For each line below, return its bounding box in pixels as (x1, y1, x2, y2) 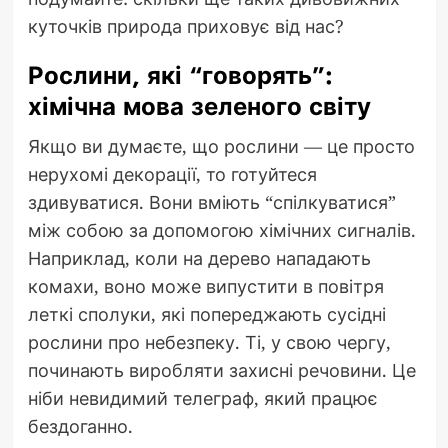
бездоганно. (27, 413, 133, 438)
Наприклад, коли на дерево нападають (27, 245, 371, 270)
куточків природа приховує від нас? (27, 13, 344, 38)
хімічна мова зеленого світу (27, 88, 371, 124)
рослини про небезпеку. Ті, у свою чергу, (27, 329, 391, 354)
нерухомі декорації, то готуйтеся (27, 161, 317, 186)
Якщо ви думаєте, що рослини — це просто (27, 133, 415, 158)
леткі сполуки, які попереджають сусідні (27, 301, 386, 326)
